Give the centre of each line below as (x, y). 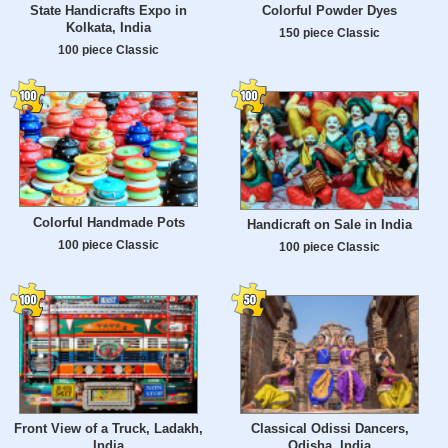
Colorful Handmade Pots (108, 222)
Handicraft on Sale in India (329, 225)
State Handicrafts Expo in (108, 11)
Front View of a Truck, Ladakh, (108, 429)
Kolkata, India (108, 28)
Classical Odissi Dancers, (329, 429)
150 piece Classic (329, 33)
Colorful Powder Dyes (329, 11)
